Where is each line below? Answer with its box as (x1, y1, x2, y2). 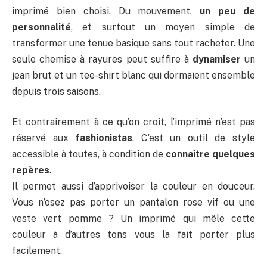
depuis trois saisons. (12, 85, 101, 97)
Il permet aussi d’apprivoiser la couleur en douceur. (12, 181, 255, 193)
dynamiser (192, 53, 244, 65)
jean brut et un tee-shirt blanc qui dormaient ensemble (12, 69, 255, 81)
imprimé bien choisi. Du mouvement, (12, 5, 200, 17)
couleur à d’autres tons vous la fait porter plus (12, 229, 255, 241)
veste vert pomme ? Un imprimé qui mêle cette (12, 213, 255, 225)
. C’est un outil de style (132, 132, 256, 144)
